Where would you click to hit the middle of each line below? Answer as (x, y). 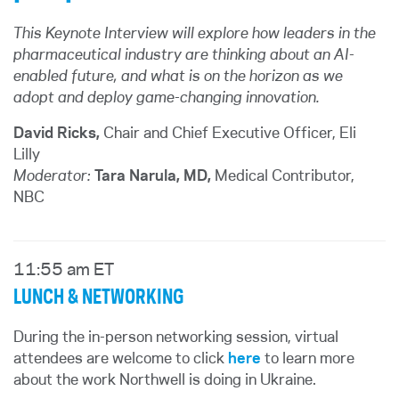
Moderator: (52, 176)
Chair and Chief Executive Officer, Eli (228, 134)
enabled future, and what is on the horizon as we (178, 77)
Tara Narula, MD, (153, 176)
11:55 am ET (64, 271)
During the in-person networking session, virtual (176, 338)
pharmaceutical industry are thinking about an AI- (184, 55)
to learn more (308, 359)
